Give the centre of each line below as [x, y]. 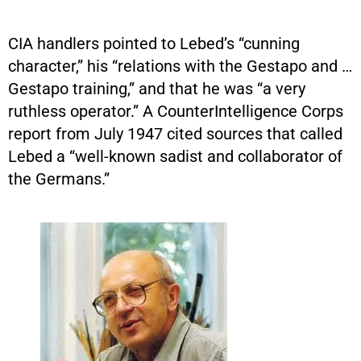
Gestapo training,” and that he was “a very [157, 88]
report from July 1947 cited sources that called [175, 133]
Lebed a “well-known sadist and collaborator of [175, 156]
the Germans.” [59, 178]
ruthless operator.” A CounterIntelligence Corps [176, 111]
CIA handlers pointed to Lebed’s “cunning [154, 43]
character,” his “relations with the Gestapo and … [180, 66]
